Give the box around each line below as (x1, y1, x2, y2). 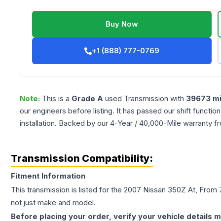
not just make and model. (11, 198, 96, 208)
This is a (42, 94, 72, 104)
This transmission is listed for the (11, 185, 124, 195)
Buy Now (106, 19, 139, 29)
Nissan (143, 185, 166, 195)
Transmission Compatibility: (11, 152, 153, 165)
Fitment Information (11, 171, 85, 181)
